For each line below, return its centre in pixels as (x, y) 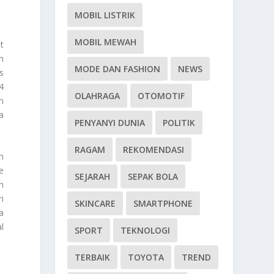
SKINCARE (95, 203)
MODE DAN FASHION (118, 68)
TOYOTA (146, 257)
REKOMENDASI (154, 149)
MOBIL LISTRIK (105, 15)
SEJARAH (93, 176)
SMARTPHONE (163, 203)
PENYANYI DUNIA (110, 122)
